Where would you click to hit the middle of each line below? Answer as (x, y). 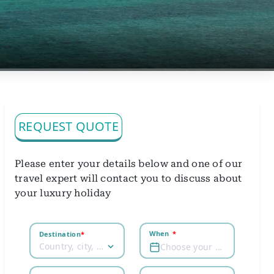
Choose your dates (218, 246)
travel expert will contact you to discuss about (128, 179)
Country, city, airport (100, 246)
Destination (60, 234)
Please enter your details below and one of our (129, 164)
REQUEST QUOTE (68, 127)
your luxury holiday (63, 193)
